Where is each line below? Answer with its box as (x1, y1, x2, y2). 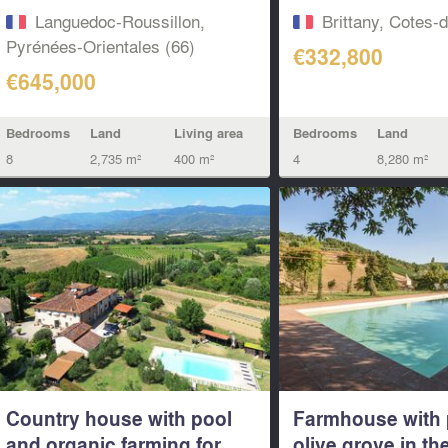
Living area (173, 124, 243, 143)
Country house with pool (5, 404, 232, 433)
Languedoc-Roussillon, (34, 7, 205, 33)
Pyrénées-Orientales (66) (5, 32, 195, 58)
